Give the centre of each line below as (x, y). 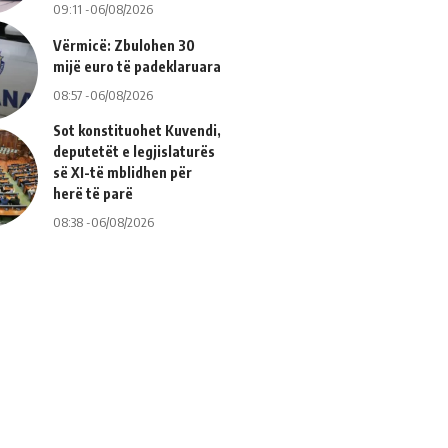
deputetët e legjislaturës (133, 152)
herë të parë (92, 194)
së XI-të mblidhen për (122, 173)
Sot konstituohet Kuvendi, (136, 131)
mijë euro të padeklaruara (136, 66)
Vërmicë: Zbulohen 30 (123, 45)
